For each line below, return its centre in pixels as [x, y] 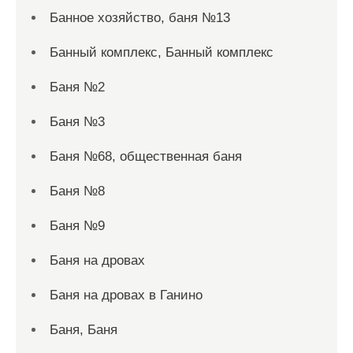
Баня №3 [77, 122]
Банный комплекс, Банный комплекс [162, 52]
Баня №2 [77, 87]
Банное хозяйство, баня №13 [140, 18]
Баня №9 [77, 226]
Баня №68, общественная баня [146, 156]
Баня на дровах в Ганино [126, 295]
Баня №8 [77, 191]
